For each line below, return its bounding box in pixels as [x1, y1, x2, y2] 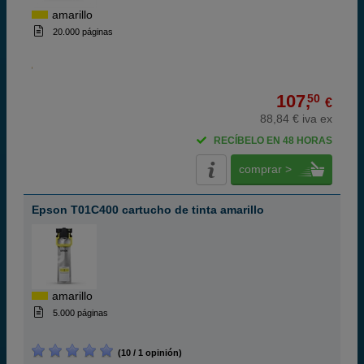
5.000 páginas [52, 308, 108, 318]
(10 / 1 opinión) [113, 348, 182, 357]
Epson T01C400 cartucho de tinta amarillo [32, 203, 264, 216]
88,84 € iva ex [260, 112, 332, 125]
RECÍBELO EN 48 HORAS [214, 135, 332, 146]
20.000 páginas [52, 27, 113, 37]
